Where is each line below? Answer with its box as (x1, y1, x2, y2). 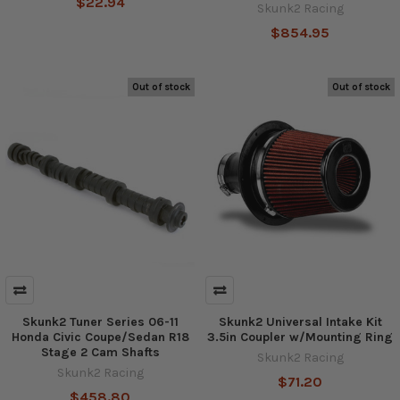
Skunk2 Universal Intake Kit (218, 314, 382, 330)
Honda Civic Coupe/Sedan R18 (11, 329, 189, 346)
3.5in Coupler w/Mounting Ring (207, 329, 393, 346)
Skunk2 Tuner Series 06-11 (21, 314, 179, 330)
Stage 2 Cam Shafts (40, 345, 160, 361)
